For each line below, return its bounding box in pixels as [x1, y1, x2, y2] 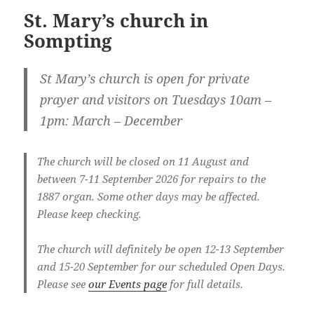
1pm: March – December [39, 111, 182, 129]
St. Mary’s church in [24, 7, 209, 33]
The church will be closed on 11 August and [37, 154, 250, 169]
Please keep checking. [37, 207, 142, 221]
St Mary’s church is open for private [39, 69, 250, 87]
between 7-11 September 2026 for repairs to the [37, 172, 266, 186]
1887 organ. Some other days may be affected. [37, 189, 261, 204]
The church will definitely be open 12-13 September [37, 242, 285, 257]
